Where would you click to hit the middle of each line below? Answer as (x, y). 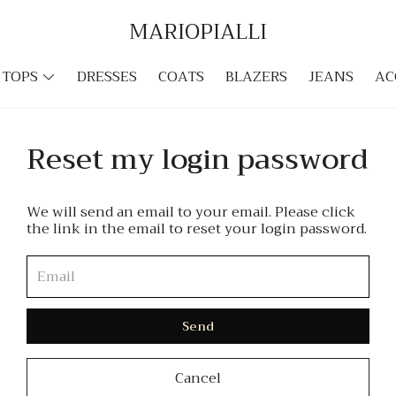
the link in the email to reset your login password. (197, 229)
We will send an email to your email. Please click (191, 212)
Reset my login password (197, 160)
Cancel (198, 378)
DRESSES (107, 77)
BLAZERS (256, 77)
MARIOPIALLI (198, 32)
